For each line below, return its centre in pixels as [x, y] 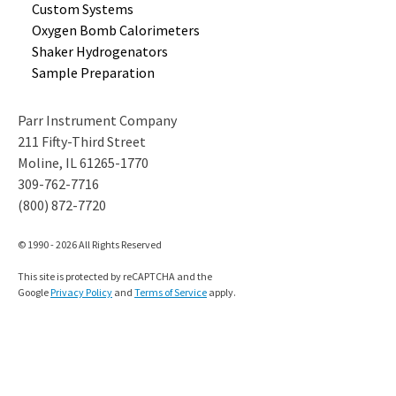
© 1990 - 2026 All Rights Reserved [90, 245]
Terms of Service [171, 293]
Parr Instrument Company [97, 121]
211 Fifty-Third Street [82, 142]
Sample [56, 73]
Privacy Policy [81, 293]
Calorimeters [160, 30]
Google [34, 293]
